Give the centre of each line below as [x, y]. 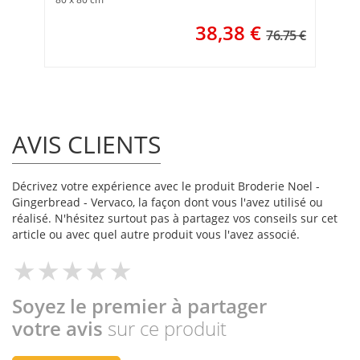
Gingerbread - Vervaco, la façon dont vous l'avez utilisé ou [168, 202]
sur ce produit [167, 329]
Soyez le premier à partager [139, 306]
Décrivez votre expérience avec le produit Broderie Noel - [166, 186]
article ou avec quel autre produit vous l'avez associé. [156, 235]
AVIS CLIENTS [86, 145]
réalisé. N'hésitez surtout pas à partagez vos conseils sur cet [175, 219]
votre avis [60, 329]
